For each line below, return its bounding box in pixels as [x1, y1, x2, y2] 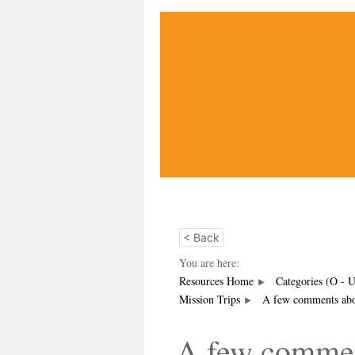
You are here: [179, 255, 239, 270]
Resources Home [179, 273, 254, 288]
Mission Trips [179, 292, 240, 307]
